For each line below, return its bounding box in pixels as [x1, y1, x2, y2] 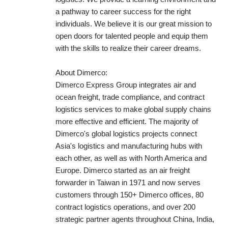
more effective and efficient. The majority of [55, 117, 198, 126]
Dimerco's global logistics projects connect [55, 129, 197, 138]
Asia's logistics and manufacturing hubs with [55, 141, 202, 150]
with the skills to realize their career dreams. [55, 44, 201, 52]
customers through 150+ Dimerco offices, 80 [55, 190, 204, 199]
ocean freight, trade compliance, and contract [55, 93, 205, 101]
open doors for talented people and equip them [55, 32, 208, 40]
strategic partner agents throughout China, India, [55, 215, 214, 223]
